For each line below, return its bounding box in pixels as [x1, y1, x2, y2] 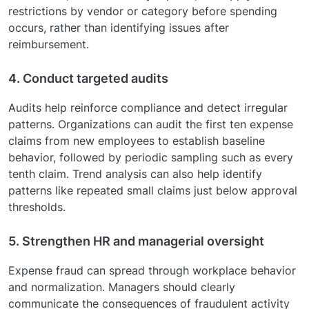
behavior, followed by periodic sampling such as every [8, 150, 293, 164]
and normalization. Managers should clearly [8, 279, 235, 294]
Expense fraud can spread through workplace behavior [8, 263, 296, 277]
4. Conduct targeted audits [8, 70, 168, 86]
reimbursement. [8, 37, 89, 51]
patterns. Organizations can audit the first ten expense [8, 117, 293, 131]
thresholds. [8, 199, 66, 214]
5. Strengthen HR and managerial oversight [8, 233, 264, 248]
